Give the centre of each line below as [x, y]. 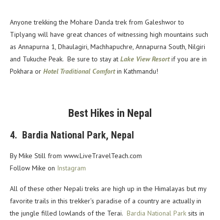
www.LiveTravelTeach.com [103, 155]
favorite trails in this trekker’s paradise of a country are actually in [106, 201]
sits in [196, 213]
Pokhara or [27, 71]
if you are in [188, 59]
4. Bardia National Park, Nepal [72, 135]
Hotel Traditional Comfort [80, 71]
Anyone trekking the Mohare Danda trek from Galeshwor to [97, 22]
